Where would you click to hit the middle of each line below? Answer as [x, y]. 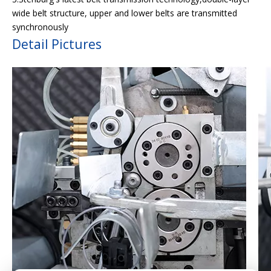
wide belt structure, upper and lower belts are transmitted [125, 13]
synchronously [41, 27]
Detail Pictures [57, 44]
